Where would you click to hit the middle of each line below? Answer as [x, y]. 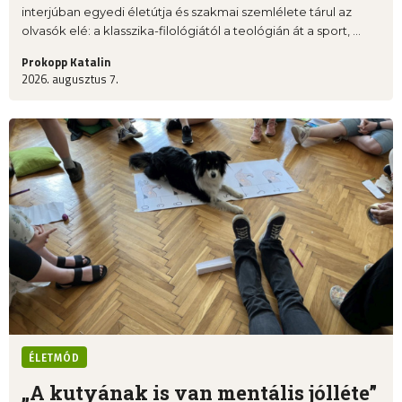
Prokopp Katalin [66, 61]
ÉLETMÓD [54, 358]
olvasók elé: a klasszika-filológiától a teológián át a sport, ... [191, 30]
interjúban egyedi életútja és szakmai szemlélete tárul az [187, 11]
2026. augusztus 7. [70, 79]
